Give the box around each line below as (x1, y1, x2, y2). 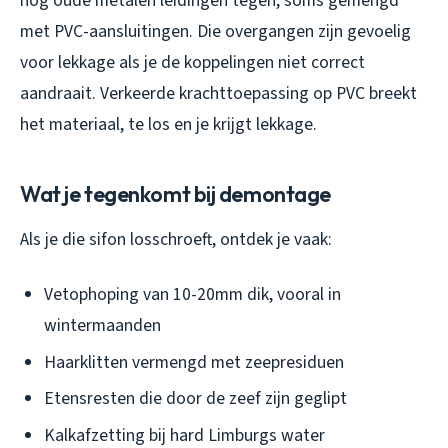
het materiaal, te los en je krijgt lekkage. (20, 111, 317, 137)
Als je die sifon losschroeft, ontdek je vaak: (20, 226, 332, 252)
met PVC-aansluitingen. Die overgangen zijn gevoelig (20, 18, 411, 44)
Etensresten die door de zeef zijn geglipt (44, 386, 347, 412)
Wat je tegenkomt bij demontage (20, 179, 332, 208)
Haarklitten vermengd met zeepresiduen (44, 349, 344, 375)
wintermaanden (44, 312, 161, 338)
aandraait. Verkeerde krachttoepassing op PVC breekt (20, 80, 417, 106)
